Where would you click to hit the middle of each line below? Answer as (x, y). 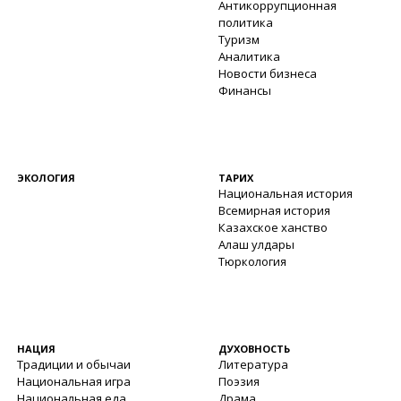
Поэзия (239, 381)
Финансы (245, 90)
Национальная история (286, 193)
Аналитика (249, 56)
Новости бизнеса (268, 73)
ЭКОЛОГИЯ (46, 178)
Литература (253, 364)
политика (246, 22)
